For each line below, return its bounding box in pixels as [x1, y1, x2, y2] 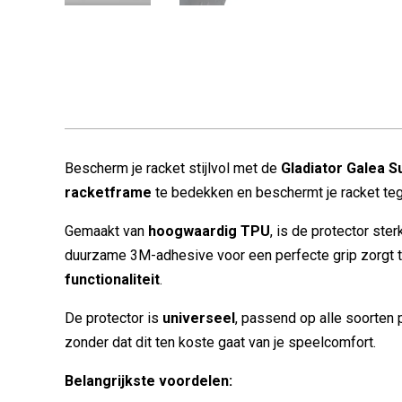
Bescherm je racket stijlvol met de [65, 160, 281, 177]
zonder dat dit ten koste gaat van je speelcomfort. [65, 334, 376, 351]
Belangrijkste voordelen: [65, 372, 232, 389]
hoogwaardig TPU [148, 223, 270, 240]
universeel [162, 310, 235, 327]
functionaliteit [65, 271, 160, 288]
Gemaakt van [65, 223, 148, 240]
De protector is [65, 310, 162, 327]
